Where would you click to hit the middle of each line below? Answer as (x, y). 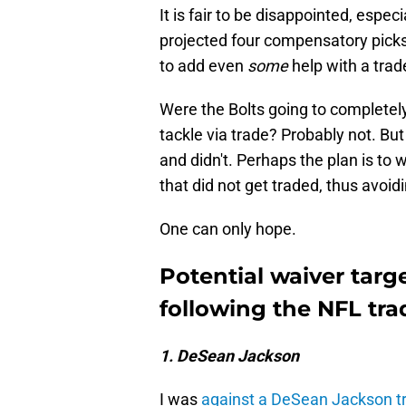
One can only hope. (228, 229)
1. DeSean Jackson (229, 356)
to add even (203, 66)
